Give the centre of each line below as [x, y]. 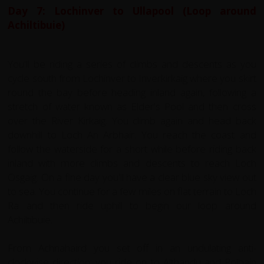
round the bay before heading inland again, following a [132, 92]
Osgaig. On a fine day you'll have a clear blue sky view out [132, 177]
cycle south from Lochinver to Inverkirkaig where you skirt [132, 78]
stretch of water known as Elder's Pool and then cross [132, 106]
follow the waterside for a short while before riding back [132, 148]
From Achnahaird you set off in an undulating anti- [132, 247]
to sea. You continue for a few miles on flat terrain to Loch [132, 191]
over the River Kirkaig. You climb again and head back [132, 120]
